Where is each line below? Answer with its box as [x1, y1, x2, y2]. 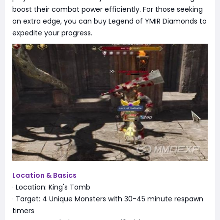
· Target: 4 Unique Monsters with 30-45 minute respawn [12, 193, 203, 204]
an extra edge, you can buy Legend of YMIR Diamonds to [12, 16, 207, 26]
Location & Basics [12, 170, 77, 180]
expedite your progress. [12, 28, 92, 38]
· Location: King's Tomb [12, 182, 90, 192]
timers [12, 205, 34, 216]
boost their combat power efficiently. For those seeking [12, 4, 203, 14]
